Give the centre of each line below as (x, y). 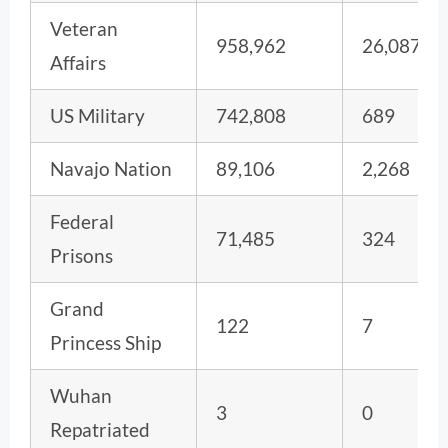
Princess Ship (105, 342)
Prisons (81, 255)
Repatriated (100, 429)
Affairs (78, 62)
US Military (97, 115)
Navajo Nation (111, 168)
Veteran (84, 28)
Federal (82, 221)
